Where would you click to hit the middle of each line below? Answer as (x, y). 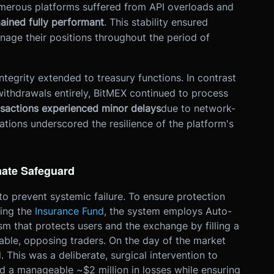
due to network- (198, 109)
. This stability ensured (156, 22)
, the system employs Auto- (168, 211)
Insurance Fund (69, 211)
